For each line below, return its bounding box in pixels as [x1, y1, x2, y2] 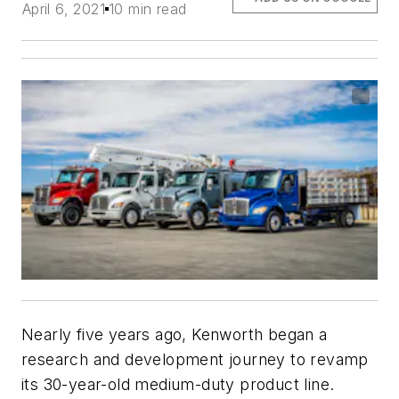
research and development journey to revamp [21, 350, 369, 370]
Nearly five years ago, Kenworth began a [21, 325, 328, 345]
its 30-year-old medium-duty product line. [21, 375, 335, 395]
